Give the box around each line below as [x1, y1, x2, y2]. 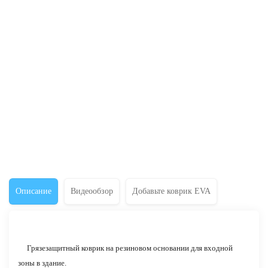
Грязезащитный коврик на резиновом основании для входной [18, 243, 233, 253]
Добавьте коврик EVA [132, 187, 211, 196]
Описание [16, 187, 51, 196]
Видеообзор [71, 187, 113, 196]
